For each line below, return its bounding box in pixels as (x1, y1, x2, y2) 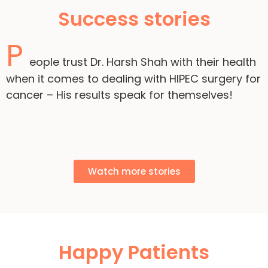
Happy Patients (59, 238, 209, 266)
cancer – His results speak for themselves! (6, 87, 233, 103)
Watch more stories (87, 165, 181, 178)
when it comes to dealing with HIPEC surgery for (6, 71, 261, 87)
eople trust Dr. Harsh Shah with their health (29, 54, 256, 70)
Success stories (57, 5, 211, 33)
